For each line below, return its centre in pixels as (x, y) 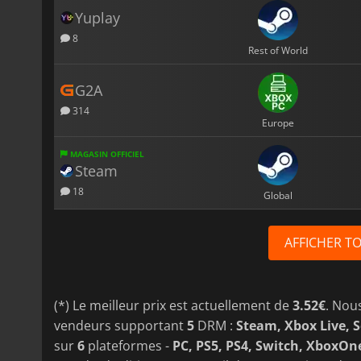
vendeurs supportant (120, 325)
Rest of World (278, 51)
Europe (278, 123)
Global (278, 196)
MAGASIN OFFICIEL (106, 154)
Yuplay (98, 17)
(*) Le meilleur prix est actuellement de (173, 305)
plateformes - (129, 345)
